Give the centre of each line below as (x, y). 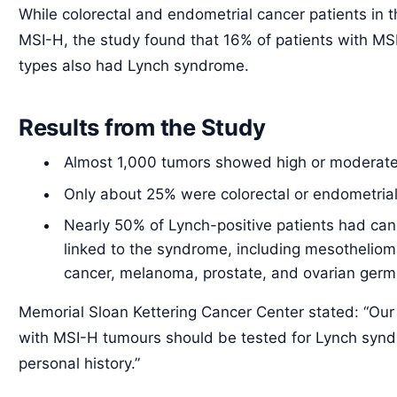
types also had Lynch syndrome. (134, 66)
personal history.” (79, 364)
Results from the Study (142, 128)
